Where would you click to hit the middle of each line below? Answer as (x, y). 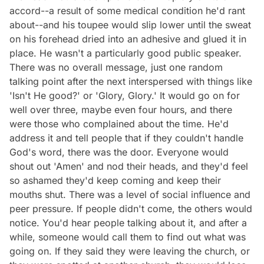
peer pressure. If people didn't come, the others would (131, 208)
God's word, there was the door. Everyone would (119, 152)
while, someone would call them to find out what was (128, 237)
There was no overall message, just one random (116, 67)
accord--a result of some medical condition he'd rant (127, 10)
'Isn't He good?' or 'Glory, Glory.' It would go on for (125, 95)
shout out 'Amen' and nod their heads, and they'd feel (129, 166)
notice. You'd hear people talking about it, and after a (128, 222)
